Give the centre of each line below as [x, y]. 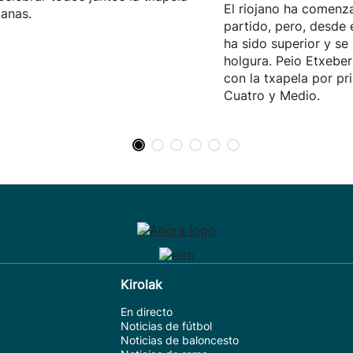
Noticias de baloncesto [179, 340]
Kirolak [141, 284]
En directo [146, 312]
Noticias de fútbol [166, 326]
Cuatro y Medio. [272, 95]
